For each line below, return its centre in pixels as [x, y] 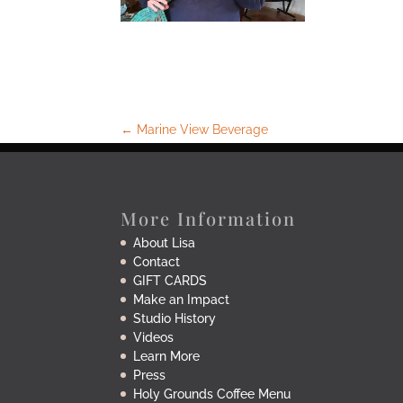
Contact [157, 262]
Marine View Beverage [201, 129]
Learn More [167, 357]
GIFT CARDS [170, 281]
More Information [209, 219]
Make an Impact [182, 300]
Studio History [175, 319]
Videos [154, 338]
